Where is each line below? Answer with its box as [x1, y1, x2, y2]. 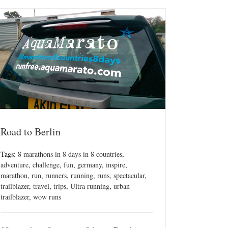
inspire [106, 160, 125, 170]
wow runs [33, 192, 61, 202]
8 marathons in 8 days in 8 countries [18, 149, 122, 159]
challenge [33, 160, 60, 170]
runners [45, 170, 67, 181]
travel [33, 181, 49, 191]
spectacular [113, 170, 145, 181]
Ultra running [70, 181, 109, 191]
